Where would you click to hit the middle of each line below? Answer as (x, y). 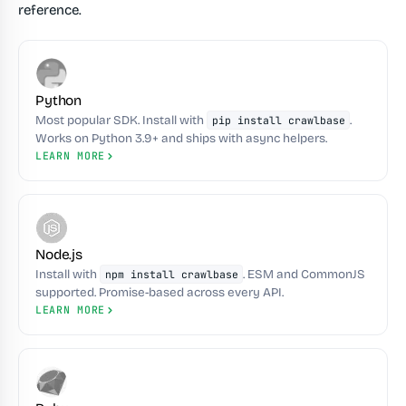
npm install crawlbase (171, 274)
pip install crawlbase (278, 120)
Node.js (59, 255)
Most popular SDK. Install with (121, 120)
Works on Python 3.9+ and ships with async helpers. (181, 138)
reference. (50, 10)
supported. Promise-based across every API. (159, 292)
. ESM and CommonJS (304, 274)
